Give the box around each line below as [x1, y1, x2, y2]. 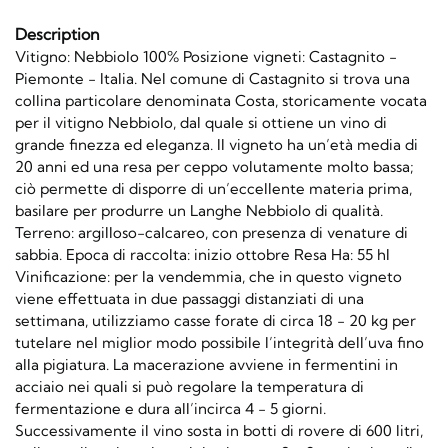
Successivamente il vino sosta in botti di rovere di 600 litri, [15, 421, 423, 441]
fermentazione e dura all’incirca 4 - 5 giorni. [15, 399, 326, 419]
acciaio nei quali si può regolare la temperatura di [15, 377, 364, 397]
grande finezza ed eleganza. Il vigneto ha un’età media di [15, 135, 418, 155]
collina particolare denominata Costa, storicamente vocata [15, 91, 427, 111]
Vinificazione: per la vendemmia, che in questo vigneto [15, 267, 402, 287]
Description [15, 24, 99, 45]
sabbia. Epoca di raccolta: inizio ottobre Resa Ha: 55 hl [15, 245, 390, 265]
